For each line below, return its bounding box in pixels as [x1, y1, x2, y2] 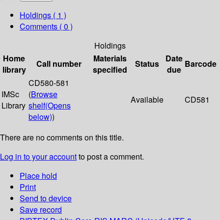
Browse [31, 88, 57, 100]
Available [131, 94, 164, 106]
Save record [20, 204, 62, 216]
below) [28, 111, 52, 123]
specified [93, 64, 127, 76]
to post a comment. [77, 151, 144, 163]
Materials [93, 53, 127, 64]
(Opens [45, 100, 71, 111]
